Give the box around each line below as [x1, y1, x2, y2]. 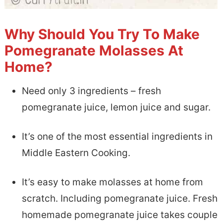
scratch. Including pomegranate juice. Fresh [21, 192, 218, 204]
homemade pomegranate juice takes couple [21, 209, 218, 221]
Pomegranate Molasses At [4, 42, 183, 59]
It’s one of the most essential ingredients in [21, 130, 213, 142]
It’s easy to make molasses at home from [21, 176, 203, 188]
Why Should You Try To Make [4, 25, 200, 43]
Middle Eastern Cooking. [21, 147, 130, 159]
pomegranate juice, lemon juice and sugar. [21, 101, 211, 113]
